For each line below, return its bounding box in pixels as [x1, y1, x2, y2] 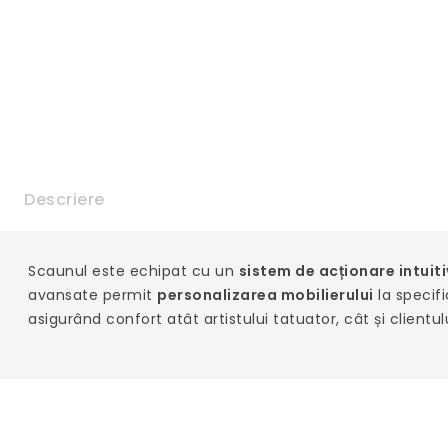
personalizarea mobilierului [157, 285, 374, 305]
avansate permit [28, 285, 157, 305]
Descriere [24, 188, 105, 211]
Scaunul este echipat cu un [28, 261, 239, 281]
